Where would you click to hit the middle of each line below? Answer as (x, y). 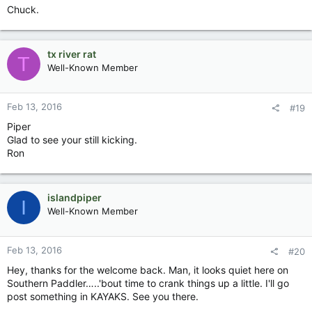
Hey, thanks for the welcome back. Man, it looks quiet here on (148, 270)
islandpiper (75, 197)
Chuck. (23, 9)
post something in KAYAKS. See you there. (103, 296)
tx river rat (72, 54)
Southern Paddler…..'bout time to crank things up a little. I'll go (148, 283)
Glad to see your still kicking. (72, 140)
